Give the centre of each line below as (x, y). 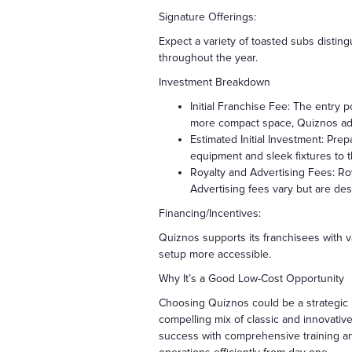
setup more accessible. (215, 255)
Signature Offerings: (209, 17)
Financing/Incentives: (211, 214)
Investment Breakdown (214, 82)
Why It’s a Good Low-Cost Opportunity (251, 279)
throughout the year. (208, 58)
